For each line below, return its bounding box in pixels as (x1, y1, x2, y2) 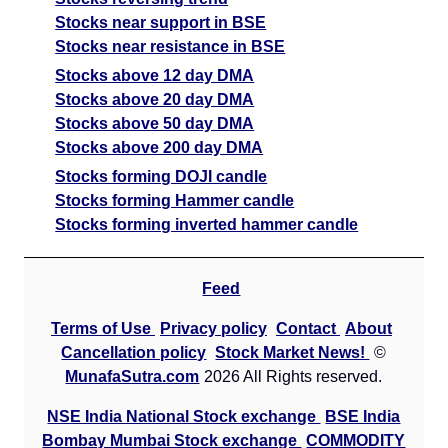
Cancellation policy (61, 343, 207, 361)
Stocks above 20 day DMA (55, 90, 255, 108)
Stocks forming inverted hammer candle (55, 215, 359, 233)
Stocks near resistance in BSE (55, 37, 286, 55)
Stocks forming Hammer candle (55, 191, 295, 209)
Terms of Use (50, 319, 155, 337)
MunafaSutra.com (65, 367, 200, 385)
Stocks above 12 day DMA (55, 66, 255, 84)
